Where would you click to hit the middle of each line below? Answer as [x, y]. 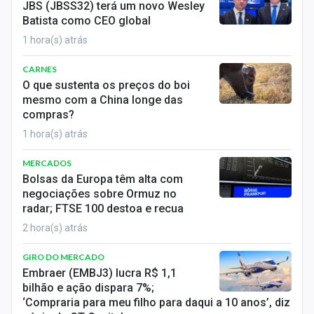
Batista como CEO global [87, 21]
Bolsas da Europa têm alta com [103, 179]
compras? [48, 115]
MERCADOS [47, 163]
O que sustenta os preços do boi [106, 85]
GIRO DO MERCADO [63, 257]
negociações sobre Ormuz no [100, 194]
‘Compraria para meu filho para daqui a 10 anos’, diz [156, 302]
